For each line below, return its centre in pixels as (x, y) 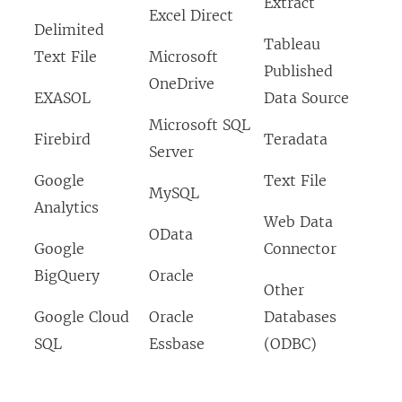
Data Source (306, 98)
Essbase (177, 344)
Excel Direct (191, 16)
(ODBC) (290, 344)
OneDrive (182, 84)
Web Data (298, 222)
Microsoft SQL (200, 125)
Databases (300, 317)
